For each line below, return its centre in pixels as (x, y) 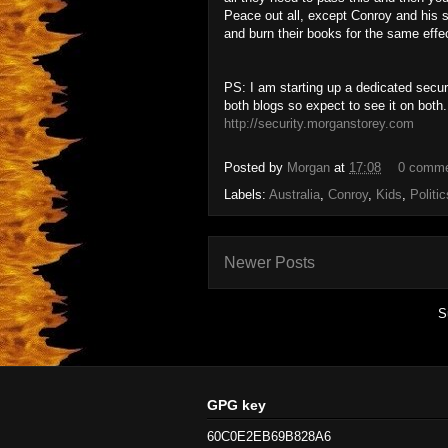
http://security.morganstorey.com (319, 123)
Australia (294, 194)
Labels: (246, 194)
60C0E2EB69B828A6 (269, 437)
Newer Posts (269, 262)
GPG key (236, 404)
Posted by (255, 168)
